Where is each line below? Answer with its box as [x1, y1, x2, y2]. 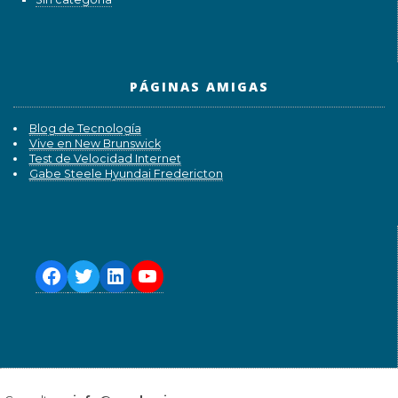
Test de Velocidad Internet [28, 152, 181, 166]
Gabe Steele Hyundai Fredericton [28, 167, 223, 181]
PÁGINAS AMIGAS [129, 78, 269, 96]
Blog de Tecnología [28, 122, 141, 136]
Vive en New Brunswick [28, 137, 161, 151]
